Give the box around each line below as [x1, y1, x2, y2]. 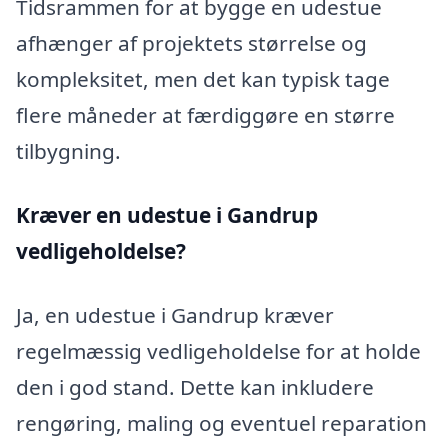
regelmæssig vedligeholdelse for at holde [16, 336, 421, 365]
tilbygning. [16, 137, 121, 166]
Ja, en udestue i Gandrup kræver [16, 300, 334, 329]
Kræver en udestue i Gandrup [16, 201, 318, 230]
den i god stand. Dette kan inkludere [16, 372, 374, 401]
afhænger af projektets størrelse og [16, 29, 367, 58]
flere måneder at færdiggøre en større [16, 101, 395, 130]
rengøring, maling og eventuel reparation [16, 408, 427, 437]
